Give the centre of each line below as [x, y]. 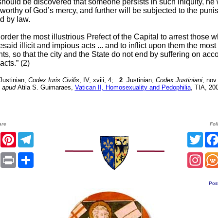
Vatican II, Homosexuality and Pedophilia [133, 88]
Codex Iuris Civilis [54, 80]
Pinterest [31, 136]
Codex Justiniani [179, 80]
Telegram [49, 136]
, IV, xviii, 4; [99, 80]
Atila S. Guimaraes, [46, 88]
